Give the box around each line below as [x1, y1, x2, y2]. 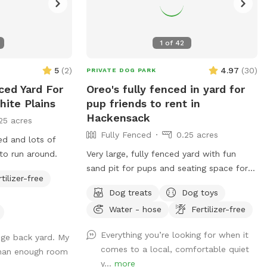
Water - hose [108, 204, 162, 214]
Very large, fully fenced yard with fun [86, 148, 236, 159]
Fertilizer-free [191, 204, 246, 214]
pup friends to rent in [86, 97, 200, 110]
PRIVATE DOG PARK [86, 66, 156, 73]
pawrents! [86, 177, 126, 187]
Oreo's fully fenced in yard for [86, 82, 245, 95]
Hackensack [86, 111, 150, 124]
